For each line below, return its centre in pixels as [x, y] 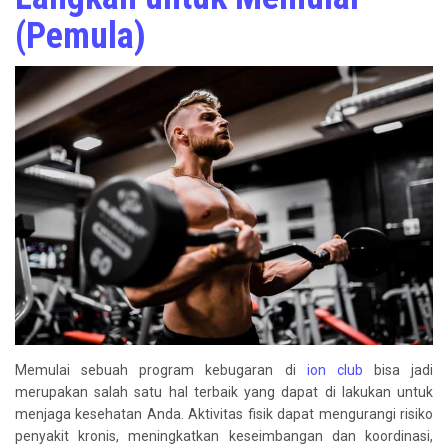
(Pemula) [80, 36]
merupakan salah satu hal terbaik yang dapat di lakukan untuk [224, 391]
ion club [334, 369]
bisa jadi [397, 369]
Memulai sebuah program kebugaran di [161, 369]
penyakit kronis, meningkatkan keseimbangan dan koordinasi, [224, 435]
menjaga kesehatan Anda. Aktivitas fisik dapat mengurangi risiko [224, 413]
